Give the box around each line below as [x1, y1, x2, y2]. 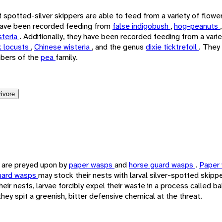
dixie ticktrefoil [146, 41, 199, 52]
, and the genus [92, 41, 146, 52]
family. [55, 52, 78, 62]
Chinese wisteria [34, 41, 92, 52]
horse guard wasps [129, 159, 195, 170]
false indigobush [112, 20, 170, 31]
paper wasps [69, 159, 114, 170]
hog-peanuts [174, 20, 220, 31]
